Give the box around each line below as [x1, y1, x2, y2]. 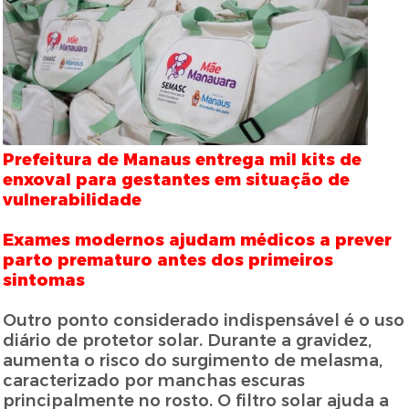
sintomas [3, 270, 86, 291]
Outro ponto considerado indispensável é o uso [3, 310, 405, 331]
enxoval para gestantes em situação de [3, 170, 351, 191]
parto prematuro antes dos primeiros [3, 250, 334, 271]
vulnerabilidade [3, 190, 142, 211]
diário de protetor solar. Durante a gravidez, [3, 330, 372, 351]
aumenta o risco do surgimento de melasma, [3, 351, 383, 372]
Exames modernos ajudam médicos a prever [3, 230, 393, 251]
